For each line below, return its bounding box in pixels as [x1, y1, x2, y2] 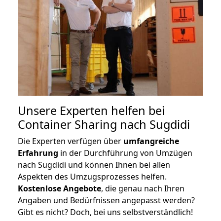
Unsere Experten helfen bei [18, 102, 165, 118]
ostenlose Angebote [23, 183, 101, 194]
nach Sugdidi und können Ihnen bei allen [18, 159, 170, 170]
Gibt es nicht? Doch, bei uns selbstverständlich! [18, 206, 193, 218]
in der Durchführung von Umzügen [58, 147, 192, 158]
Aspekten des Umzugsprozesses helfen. [18, 171, 167, 182]
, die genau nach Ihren [101, 183, 184, 194]
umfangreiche [123, 135, 179, 147]
